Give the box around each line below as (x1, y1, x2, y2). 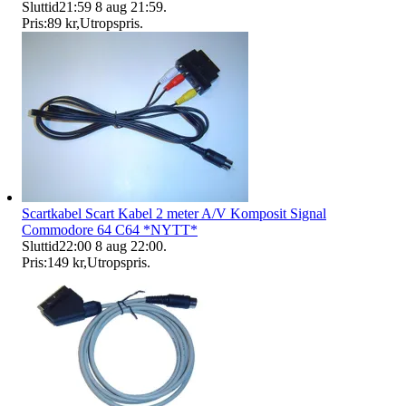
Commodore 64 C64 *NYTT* (22, 221, 198, 237)
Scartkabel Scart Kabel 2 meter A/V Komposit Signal (22, 205, 326, 221)
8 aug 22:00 (95, 237, 163, 254)
